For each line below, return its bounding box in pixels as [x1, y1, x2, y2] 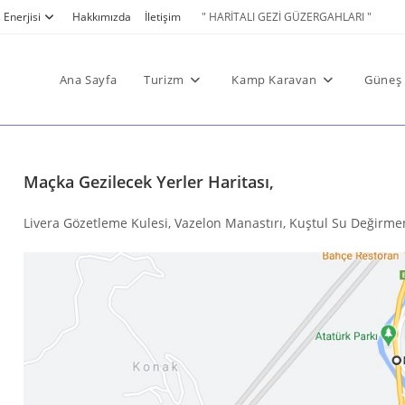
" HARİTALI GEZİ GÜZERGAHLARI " [202, 9, 372, 24]
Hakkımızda [72, 9, 131, 24]
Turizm [144, 71, 184, 88]
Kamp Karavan [231, 71, 317, 88]
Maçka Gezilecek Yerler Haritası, [24, 171, 275, 193]
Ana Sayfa [59, 71, 118, 88]
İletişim [145, 9, 181, 24]
